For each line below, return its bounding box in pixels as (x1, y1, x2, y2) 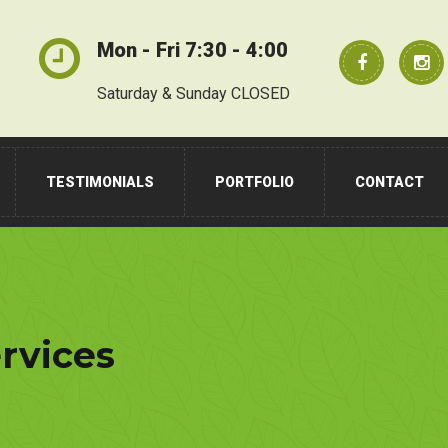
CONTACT (355, 174, 424, 190)
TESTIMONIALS (46, 174, 154, 190)
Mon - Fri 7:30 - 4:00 (97, 38, 288, 62)
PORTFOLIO (215, 174, 294, 190)
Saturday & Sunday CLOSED (97, 84, 290, 103)
